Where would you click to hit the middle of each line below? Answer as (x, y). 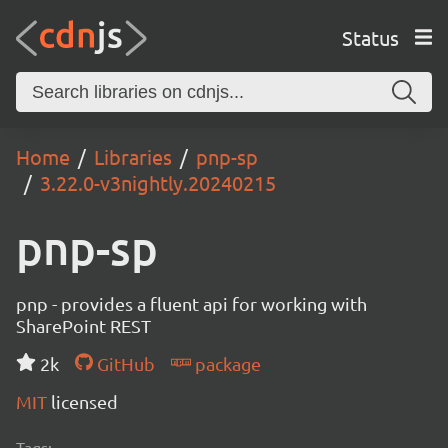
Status (370, 37)
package (225, 363)
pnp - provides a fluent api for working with (191, 303)
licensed (84, 401)
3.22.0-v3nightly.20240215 (158, 182)
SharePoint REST (83, 325)
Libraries (133, 156)
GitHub (123, 363)
